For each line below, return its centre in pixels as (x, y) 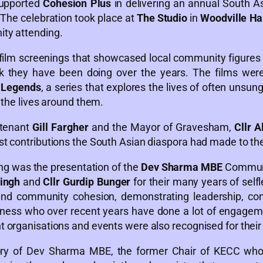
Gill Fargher (60, 127)
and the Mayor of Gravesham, (161, 127)
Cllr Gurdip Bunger (87, 181)
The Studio (162, 18)
